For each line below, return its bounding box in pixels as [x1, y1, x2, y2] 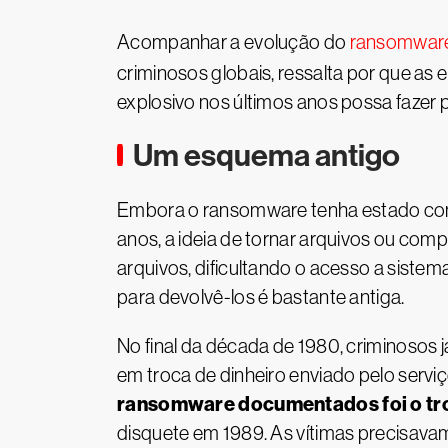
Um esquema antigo [133, 137, 400, 174]
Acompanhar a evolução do [117, 31, 350, 53]
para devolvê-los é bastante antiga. [117, 286, 405, 308]
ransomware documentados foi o [117, 392, 423, 416]
